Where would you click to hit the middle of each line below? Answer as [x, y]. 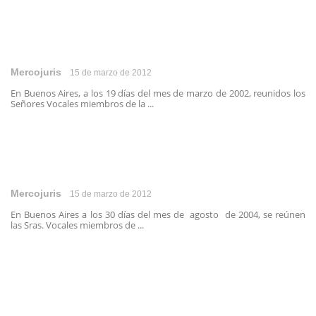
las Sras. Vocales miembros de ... [77, 225]
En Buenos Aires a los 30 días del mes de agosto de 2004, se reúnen [158, 214]
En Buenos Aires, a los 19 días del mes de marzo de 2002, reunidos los [158, 93]
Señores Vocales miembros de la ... [82, 104]
